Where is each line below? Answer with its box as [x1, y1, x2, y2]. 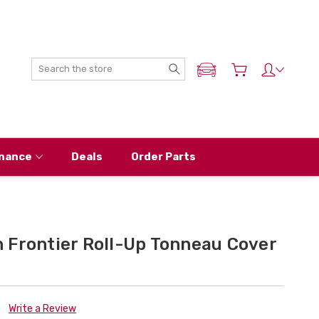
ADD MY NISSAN [205, 68, 277, 78]
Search [184, 58, 218, 71]
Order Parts [130, 150, 196, 163]
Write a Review [8, 302, 76, 315]
